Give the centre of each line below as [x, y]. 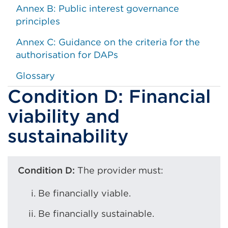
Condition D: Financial [109, 96]
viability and [64, 116]
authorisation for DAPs [67, 55]
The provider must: [119, 170]
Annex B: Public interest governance [97, 8]
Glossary [35, 76]
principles [38, 21]
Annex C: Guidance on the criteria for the [108, 42]
